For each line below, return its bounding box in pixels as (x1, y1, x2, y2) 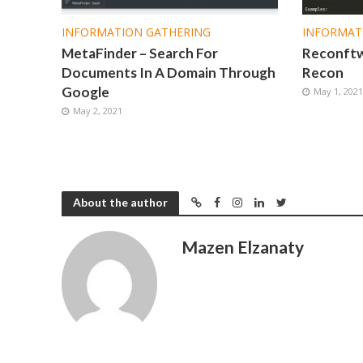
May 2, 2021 (72, 104, 122, 117)
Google (61, 83, 109, 100)
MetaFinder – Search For (61, 44, 218, 62)
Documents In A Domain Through (61, 63, 275, 81)
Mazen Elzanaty (181, 236, 305, 257)
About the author (72, 194, 168, 209)
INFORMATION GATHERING (61, 23, 211, 40)
